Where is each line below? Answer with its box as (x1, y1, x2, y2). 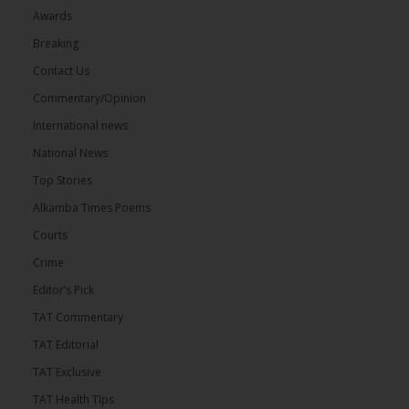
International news (33, 118, 128, 134)
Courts (33, 227, 68, 244)
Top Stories (33, 173, 92, 189)
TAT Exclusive (33, 364, 101, 381)
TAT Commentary (33, 309, 123, 326)
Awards (33, 8, 72, 25)
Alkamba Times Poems (33, 200, 151, 216)
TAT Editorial (33, 337, 99, 353)
